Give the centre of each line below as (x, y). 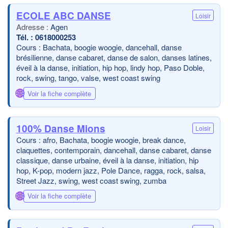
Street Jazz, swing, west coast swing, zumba (91, 180)
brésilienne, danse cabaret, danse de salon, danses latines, (114, 57)
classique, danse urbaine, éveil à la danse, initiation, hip (107, 160)
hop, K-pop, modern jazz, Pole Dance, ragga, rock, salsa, (111, 170)
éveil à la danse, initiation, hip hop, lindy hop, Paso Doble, (110, 67)
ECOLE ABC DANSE (63, 16)
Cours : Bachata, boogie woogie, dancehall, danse (99, 47)
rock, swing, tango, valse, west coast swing (88, 78)
